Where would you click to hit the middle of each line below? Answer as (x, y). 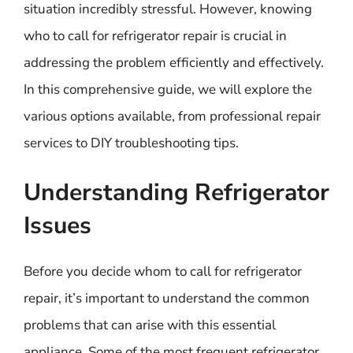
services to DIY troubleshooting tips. (131, 143)
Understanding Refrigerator (176, 193)
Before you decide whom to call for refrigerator (163, 271)
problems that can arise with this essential (150, 325)
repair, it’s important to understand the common (167, 298)
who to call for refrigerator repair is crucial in (155, 35)
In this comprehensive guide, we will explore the (168, 89)
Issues (58, 226)
